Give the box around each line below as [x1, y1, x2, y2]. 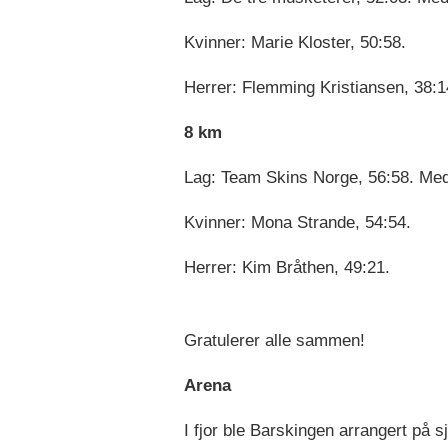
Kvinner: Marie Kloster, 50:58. [183, 33, 406, 53]
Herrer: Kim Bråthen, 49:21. [183, 258, 390, 278]
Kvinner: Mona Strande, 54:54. [183, 213, 411, 233]
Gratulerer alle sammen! [183, 331, 365, 351]
